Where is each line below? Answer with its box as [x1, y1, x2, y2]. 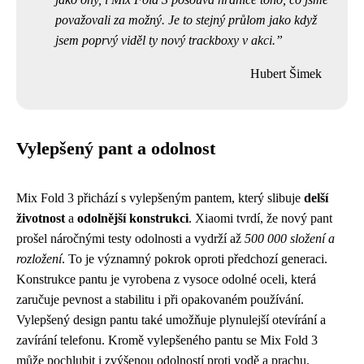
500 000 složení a [245, 232, 335, 245]
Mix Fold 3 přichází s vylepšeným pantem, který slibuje [16, 191, 304, 205]
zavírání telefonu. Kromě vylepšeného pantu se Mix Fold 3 [16, 333, 318, 347]
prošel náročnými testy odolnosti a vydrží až [16, 232, 245, 245]
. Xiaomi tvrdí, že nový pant [188, 211, 332, 225]
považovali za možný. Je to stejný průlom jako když [55, 13, 317, 27]
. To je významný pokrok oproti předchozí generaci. [62, 252, 327, 266]
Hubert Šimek [250, 67, 322, 80]
